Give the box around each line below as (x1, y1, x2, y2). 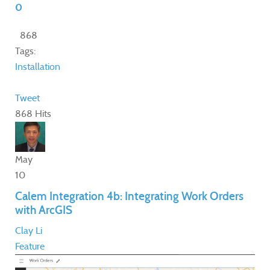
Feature (15, 240, 45, 253)
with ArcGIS (15, 203, 72, 218)
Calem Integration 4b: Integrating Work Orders (15, 189, 243, 204)
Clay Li (15, 225, 42, 237)
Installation (15, 61, 60, 73)
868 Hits (15, 108, 51, 120)
